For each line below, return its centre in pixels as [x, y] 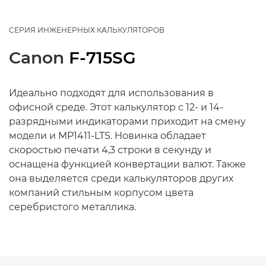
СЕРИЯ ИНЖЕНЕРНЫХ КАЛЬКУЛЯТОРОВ [87, 30]
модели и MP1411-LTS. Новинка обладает [107, 136]
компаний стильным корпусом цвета [101, 193]
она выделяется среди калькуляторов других [121, 178]
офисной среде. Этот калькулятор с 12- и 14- [116, 107]
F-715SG [102, 58]
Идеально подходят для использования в [111, 93]
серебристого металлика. [72, 207]
